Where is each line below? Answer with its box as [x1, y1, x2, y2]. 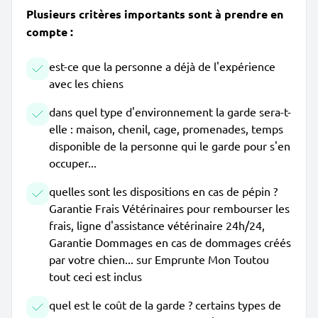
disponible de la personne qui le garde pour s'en [49, 138, 290, 153]
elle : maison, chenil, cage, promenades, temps [49, 121, 283, 136]
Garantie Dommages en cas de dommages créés [49, 235, 291, 249]
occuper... [49, 155, 97, 170]
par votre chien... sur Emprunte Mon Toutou [49, 252, 269, 266]
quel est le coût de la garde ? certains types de [49, 297, 281, 312]
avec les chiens [49, 76, 124, 90]
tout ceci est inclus [49, 269, 142, 283]
